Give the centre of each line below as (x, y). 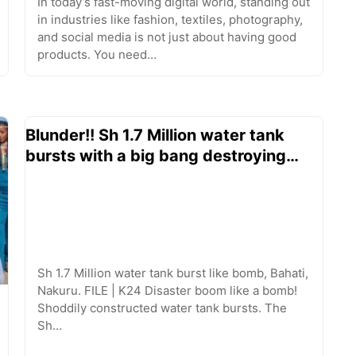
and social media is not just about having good (166, 37)
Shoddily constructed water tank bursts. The (162, 308)
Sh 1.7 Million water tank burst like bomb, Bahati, (172, 273)
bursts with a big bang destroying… (162, 156)
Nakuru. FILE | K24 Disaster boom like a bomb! (167, 290)
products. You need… (97, 55)
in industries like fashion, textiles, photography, (170, 20)
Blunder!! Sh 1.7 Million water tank (155, 135)
